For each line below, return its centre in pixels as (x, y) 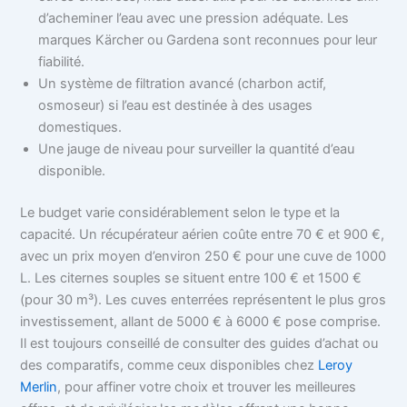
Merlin (39, 387)
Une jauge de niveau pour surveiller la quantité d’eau (197, 149)
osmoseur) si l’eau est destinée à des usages (176, 106)
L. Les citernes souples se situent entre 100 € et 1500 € (191, 278)
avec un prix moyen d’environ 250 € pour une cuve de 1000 (203, 256)
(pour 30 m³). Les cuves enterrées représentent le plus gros (203, 299)
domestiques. (80, 128)
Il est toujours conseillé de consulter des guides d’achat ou (199, 343)
